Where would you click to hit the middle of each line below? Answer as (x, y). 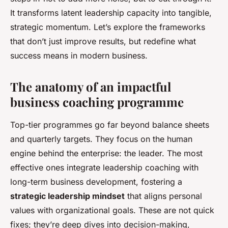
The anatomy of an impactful (91, 87)
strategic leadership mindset (67, 196)
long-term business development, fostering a (96, 182)
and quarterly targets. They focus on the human (101, 139)
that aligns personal (163, 196)
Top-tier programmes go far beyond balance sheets (110, 125)
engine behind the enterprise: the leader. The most (106, 153)
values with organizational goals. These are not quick (112, 210)
